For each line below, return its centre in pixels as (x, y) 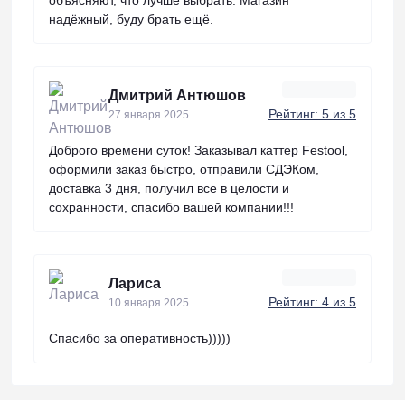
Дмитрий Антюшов (177, 95)
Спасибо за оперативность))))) (140, 338)
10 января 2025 (149, 302)
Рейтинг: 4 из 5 (312, 301)
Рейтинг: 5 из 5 (312, 113)
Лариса (135, 283)
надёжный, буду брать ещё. (131, 19)
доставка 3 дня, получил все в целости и (169, 188)
